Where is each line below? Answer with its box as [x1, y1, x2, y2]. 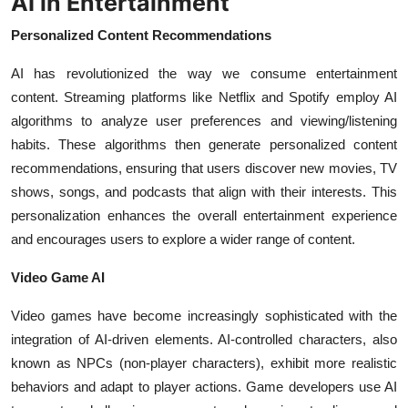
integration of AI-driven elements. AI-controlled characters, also [11, 331, 397, 348]
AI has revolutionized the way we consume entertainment [11, 66, 397, 82]
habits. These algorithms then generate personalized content [11, 137, 397, 153]
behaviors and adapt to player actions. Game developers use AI [11, 379, 397, 395]
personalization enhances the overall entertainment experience [11, 208, 397, 224]
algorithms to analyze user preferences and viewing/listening [11, 113, 397, 129]
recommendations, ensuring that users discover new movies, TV [11, 160, 397, 177]
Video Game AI [11, 270, 105, 286]
